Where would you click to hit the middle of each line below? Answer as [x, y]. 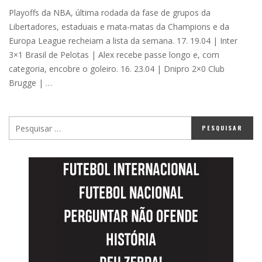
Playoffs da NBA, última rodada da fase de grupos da [110, 13]
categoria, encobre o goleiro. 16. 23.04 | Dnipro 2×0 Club [117, 69]
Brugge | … [30, 83]
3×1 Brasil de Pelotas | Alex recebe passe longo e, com [114, 55]
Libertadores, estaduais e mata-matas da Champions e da [119, 27]
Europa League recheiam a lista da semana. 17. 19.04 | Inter [123, 41]
